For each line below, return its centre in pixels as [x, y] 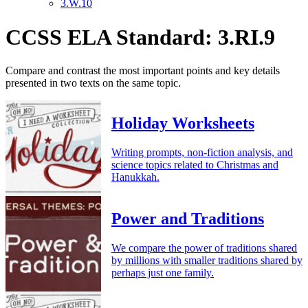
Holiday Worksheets [183, 123]
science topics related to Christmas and [195, 164]
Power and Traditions [188, 218]
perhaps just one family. [163, 272]
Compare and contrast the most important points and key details [143, 70]
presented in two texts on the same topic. [93, 82]
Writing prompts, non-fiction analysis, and [202, 152]
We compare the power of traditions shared [204, 247]
